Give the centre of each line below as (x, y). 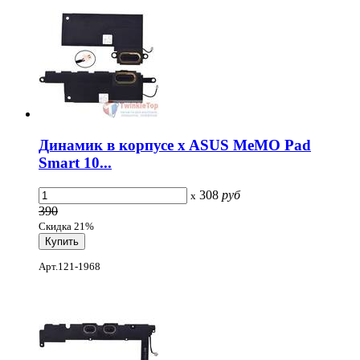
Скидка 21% (66, 226)
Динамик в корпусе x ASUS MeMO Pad (175, 145)
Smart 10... (75, 163)
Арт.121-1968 (70, 267)
